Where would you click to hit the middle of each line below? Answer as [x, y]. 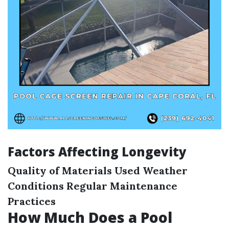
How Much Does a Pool [90, 217]
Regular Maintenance [122, 186]
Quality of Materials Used [74, 170]
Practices [32, 201]
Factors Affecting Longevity [97, 152]
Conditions [36, 186]
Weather [165, 170]
